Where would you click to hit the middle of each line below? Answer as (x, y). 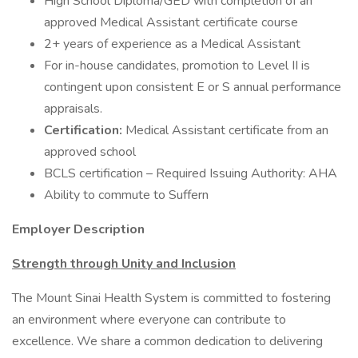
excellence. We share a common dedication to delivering (167, 341)
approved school (90, 152)
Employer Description (78, 229)
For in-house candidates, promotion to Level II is (177, 66)
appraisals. (73, 109)
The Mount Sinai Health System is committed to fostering (171, 298)
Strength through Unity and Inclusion (124, 264)
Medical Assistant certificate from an (227, 130)
